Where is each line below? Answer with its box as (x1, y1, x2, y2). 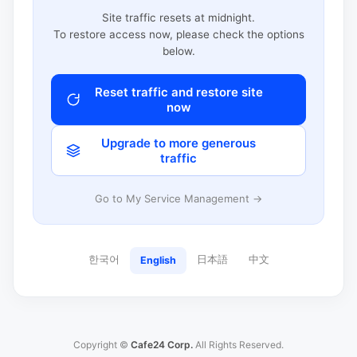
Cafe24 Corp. (131, 339, 193, 351)
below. (162, 44, 195, 57)
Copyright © (73, 339, 131, 351)
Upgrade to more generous (101, 135, 256, 151)
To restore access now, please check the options (53, 27, 304, 41)
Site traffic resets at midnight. (102, 10, 255, 24)
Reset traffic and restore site (94, 84, 263, 100)
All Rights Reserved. (193, 339, 284, 351)
